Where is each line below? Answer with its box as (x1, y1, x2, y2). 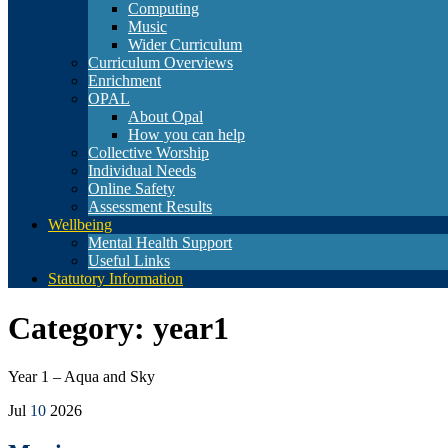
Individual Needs (88, 162, 196, 180)
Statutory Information (48, 270, 183, 288)
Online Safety (88, 180, 175, 198)
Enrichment (88, 72, 161, 90)
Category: (8, 309, 153, 346)
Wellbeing (48, 216, 112, 234)
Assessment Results (88, 198, 212, 216)
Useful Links (88, 252, 170, 270)
